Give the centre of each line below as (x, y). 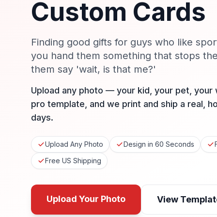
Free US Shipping (73, 161)
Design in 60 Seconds (159, 144)
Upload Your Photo (86, 199)
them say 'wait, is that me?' (93, 70)
